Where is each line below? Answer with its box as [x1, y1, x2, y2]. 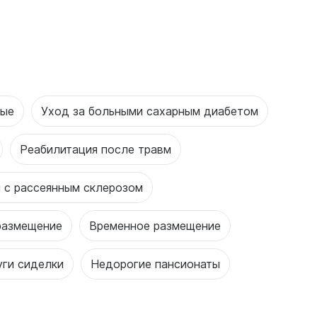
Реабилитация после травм [20, 142, 171, 156]
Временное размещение [89, 218, 221, 233]
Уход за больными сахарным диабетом [41, 103, 258, 118]
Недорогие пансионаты [91, 256, 220, 271]
